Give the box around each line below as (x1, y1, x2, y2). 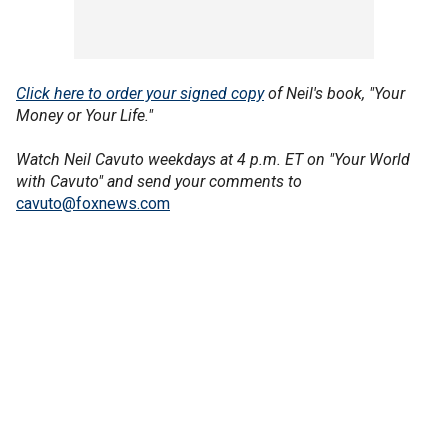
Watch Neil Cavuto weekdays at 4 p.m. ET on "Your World (16, 150, 410, 169)
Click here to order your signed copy (16, 84, 264, 103)
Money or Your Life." (16, 106, 153, 125)
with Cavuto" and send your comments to (16, 172, 302, 191)
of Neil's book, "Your (268, 84, 405, 103)
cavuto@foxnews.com (16, 194, 170, 213)
